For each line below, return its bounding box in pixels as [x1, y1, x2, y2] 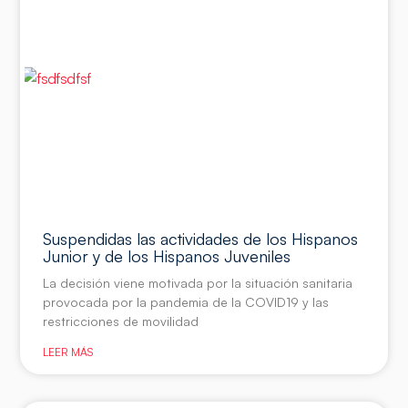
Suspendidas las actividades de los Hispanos [43, 228, 359, 249]
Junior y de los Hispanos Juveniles [43, 245, 291, 266]
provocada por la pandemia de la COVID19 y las [43, 293, 330, 310]
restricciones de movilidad [43, 312, 199, 329]
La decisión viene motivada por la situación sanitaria [43, 274, 353, 291]
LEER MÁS [43, 344, 94, 359]
